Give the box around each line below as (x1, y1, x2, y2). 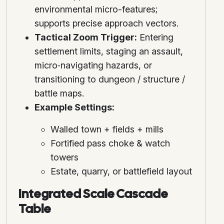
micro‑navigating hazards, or (34, 60, 152, 71)
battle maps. (34, 88, 84, 99)
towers (50, 152, 78, 163)
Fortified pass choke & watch (50, 138, 170, 149)
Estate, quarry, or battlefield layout (50, 166, 192, 177)
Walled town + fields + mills (50, 124, 163, 135)
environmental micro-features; (34, 4, 157, 15)
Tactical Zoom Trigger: (34, 32, 137, 43)
